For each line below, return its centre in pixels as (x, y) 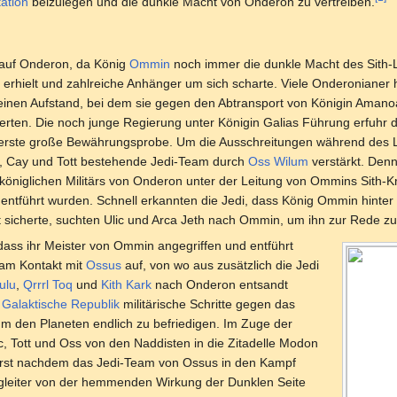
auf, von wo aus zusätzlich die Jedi (220, 265)
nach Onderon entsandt (220, 285)
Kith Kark (126, 285)
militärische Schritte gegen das (207, 304)
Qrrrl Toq (48, 285)
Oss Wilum (278, 162)
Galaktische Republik (61, 304)
